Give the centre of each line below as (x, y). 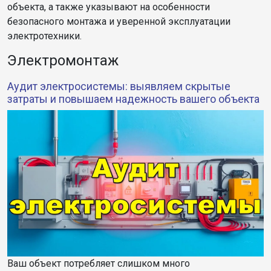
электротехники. (44, 36)
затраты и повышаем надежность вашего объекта (133, 99)
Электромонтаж (63, 60)
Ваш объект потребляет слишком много (99, 264)
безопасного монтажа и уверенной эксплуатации (119, 21)
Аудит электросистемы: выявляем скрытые (119, 86)
